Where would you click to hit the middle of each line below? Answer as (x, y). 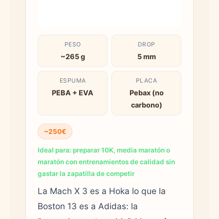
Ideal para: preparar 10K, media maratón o (104, 150)
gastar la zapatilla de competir (86, 173)
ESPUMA (73, 80)
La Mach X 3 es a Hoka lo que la (102, 191)
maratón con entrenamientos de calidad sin (106, 162)
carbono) (146, 105)
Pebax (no (146, 92)
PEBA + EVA (73, 92)
